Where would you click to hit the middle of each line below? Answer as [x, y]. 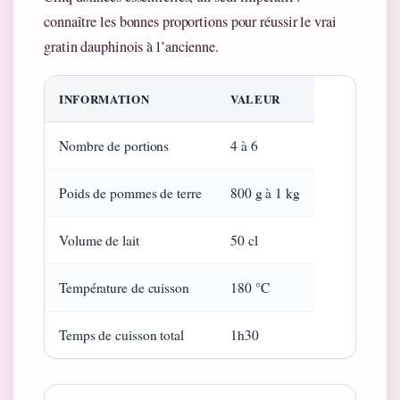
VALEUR [255, 98]
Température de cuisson [124, 287]
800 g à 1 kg [265, 192]
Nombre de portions [114, 145]
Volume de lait [99, 240]
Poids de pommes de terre [130, 192]
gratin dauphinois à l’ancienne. [131, 46]
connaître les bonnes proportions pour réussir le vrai [190, 21]
